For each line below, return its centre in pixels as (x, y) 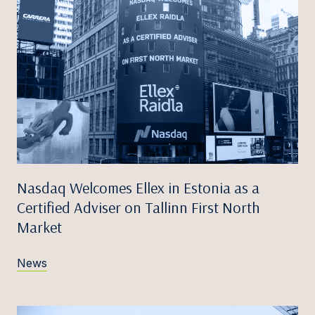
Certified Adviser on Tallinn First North (139, 207)
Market (39, 227)
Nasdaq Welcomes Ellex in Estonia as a (138, 187)
